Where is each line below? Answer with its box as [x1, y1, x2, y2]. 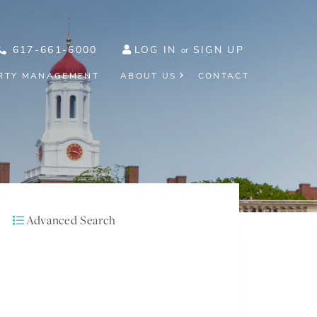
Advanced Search [25, 211, 116, 229]
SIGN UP [192, 43, 244, 57]
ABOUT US [120, 70, 177, 81]
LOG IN [134, 43, 177, 57]
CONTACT [197, 70, 249, 81]
